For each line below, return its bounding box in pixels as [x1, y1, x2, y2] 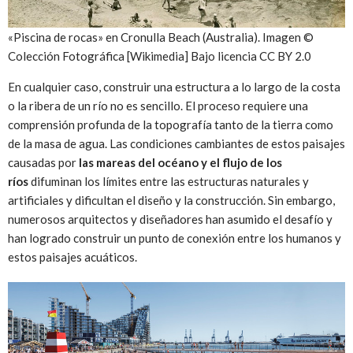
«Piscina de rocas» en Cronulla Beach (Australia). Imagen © [8, 29, 314, 44]
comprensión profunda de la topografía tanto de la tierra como [8, 117, 333, 132]
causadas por [8, 154, 79, 169]
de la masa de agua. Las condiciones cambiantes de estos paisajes [8, 136, 345, 150]
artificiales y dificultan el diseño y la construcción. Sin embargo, [8, 192, 335, 207]
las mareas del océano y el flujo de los [79, 154, 282, 169]
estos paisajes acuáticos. [8, 249, 139, 264]
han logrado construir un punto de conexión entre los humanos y [8, 230, 341, 245]
